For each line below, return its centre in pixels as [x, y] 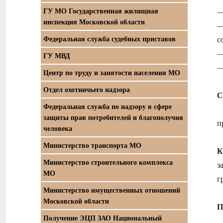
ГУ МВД [57, 56]
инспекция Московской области [94, 22]
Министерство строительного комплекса [108, 162]
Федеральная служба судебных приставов [110, 39]
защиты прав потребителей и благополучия [113, 117]
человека [58, 128]
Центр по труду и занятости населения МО [112, 72]
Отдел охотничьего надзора [87, 89]
